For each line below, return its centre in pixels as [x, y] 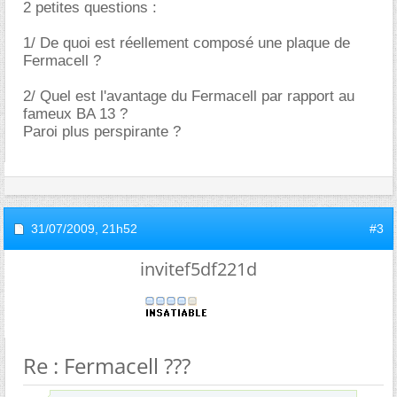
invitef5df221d [198, 269]
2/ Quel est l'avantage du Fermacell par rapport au [189, 96]
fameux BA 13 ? [75, 114]
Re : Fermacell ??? [107, 366]
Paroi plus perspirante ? [102, 132]
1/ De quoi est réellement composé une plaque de [187, 43]
